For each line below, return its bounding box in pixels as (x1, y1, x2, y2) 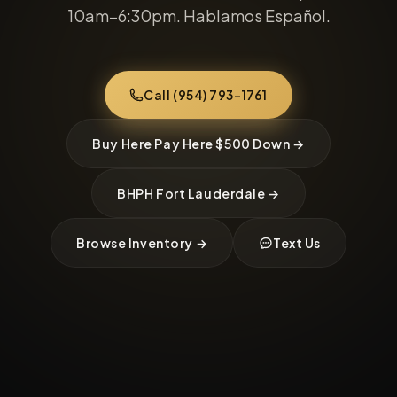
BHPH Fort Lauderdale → (117, 185, 280, 201)
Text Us (273, 235, 321, 251)
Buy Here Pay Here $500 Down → (92, 136, 305, 152)
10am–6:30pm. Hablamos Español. (66, 5, 331, 26)
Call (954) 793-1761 (144, 87, 268, 103)
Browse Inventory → (75, 235, 208, 251)
